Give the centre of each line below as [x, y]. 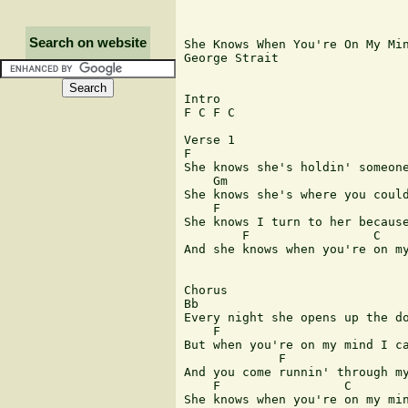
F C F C [209, 113]
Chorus [206, 291]
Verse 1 [209, 140]
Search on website [88, 43]
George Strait [231, 58]
